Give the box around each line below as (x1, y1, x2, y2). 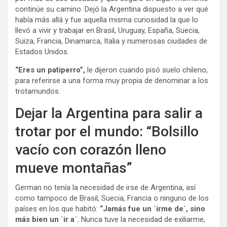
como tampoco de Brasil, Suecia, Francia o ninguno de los (15, 193, 209, 203)
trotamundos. (15, 86, 60, 96)
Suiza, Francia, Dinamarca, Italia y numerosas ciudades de (15, 36, 207, 46)
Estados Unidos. (15, 47, 69, 56)
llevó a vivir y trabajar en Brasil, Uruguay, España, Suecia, (15, 25, 200, 35)
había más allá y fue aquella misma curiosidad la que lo (15, 15, 198, 24)
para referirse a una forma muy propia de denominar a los (15, 75, 208, 85)
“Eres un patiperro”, (15, 65, 87, 74)
